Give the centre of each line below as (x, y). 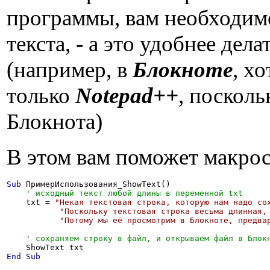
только (41, 96)
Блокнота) (55, 121)
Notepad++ (127, 96)
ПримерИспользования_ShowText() (96, 184)
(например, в (70, 70)
